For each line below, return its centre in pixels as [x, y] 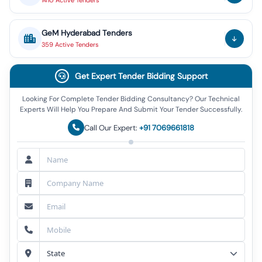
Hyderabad [80, 33]
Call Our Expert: [112, 127]
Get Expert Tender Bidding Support [141, 76]
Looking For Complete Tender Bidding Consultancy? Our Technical [131, 99]
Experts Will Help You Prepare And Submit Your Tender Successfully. [131, 109]
